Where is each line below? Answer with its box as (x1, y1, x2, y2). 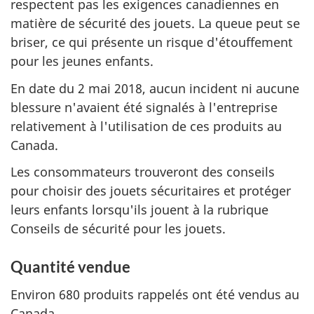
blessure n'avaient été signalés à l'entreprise (11, 98, 278, 116)
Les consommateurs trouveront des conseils (11, 163, 275, 180)
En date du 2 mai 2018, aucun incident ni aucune (11, 79, 299, 97)
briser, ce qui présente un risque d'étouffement (11, 34, 293, 50)
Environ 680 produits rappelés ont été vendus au (11, 285, 299, 303)
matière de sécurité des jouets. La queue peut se (11, 15, 300, 32)
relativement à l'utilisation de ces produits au (11, 117, 282, 135)
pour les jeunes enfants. (11, 53, 153, 69)
